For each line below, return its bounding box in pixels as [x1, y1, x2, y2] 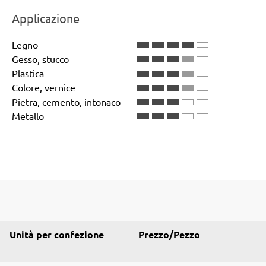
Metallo [12, 109, 44, 122]
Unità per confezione [9, 227, 104, 240]
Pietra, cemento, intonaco [12, 95, 121, 107]
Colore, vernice [12, 81, 75, 93]
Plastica [12, 66, 44, 79]
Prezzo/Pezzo [138, 227, 200, 240]
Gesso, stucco [12, 52, 69, 65]
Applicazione [12, 10, 80, 26]
